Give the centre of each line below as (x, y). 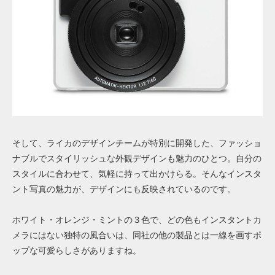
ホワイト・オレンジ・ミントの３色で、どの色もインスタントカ (137, 220)
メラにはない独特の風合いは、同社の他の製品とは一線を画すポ (137, 235)
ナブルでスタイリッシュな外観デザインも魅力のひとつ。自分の (137, 159)
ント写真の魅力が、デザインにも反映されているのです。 (124, 189)
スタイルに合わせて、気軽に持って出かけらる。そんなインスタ (137, 174)
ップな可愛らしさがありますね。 (77, 251)
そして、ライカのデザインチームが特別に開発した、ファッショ (137, 143)
